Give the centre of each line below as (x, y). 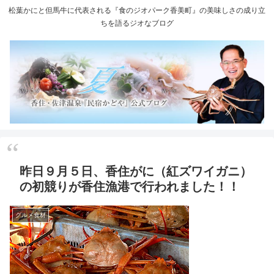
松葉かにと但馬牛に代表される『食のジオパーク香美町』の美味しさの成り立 (137, 11)
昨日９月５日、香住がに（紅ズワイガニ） (136, 172)
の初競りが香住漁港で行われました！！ (130, 187)
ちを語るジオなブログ (137, 24)
